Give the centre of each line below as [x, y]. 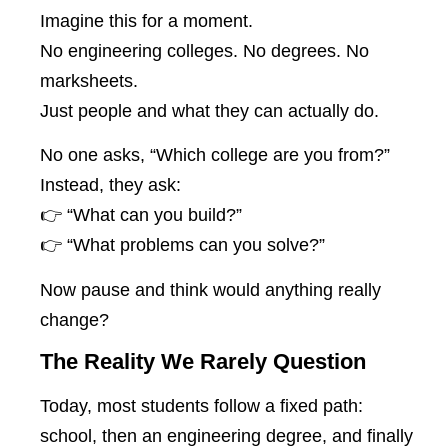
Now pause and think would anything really [210, 289]
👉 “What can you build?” [141, 215]
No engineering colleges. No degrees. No [204, 51]
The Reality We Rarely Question [203, 362]
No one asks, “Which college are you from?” [215, 155]
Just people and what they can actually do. [209, 111]
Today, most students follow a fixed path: [201, 406]
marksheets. [89, 81]
